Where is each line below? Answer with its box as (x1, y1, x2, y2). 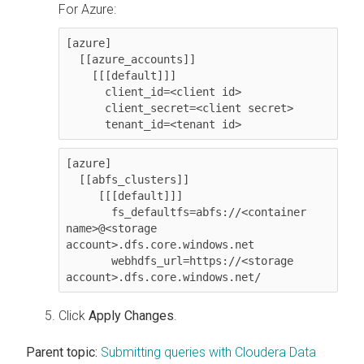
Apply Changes (89, 307, 174, 323)
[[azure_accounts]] (66, 52, 79, 66)
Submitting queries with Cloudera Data (101, 344, 316, 360)
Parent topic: (26, 344, 97, 360)
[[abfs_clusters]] (66, 172, 79, 186)
